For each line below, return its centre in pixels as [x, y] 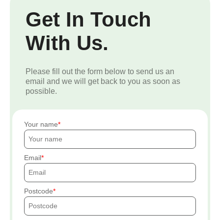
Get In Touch [88, 20]
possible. [41, 91]
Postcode [39, 191]
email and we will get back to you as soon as [103, 82]
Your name [41, 124]
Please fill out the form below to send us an [100, 72]
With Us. [67, 43]
